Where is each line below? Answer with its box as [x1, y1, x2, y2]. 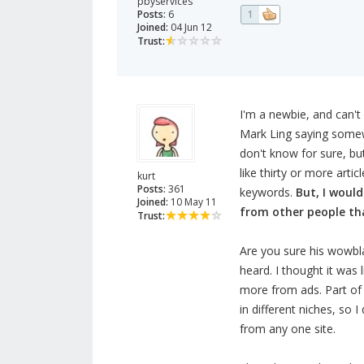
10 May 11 [168, 195, 217, 210]
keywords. [239, 184, 296, 201]
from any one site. [239, 321, 336, 337]
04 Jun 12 [168, 20, 212, 35]
